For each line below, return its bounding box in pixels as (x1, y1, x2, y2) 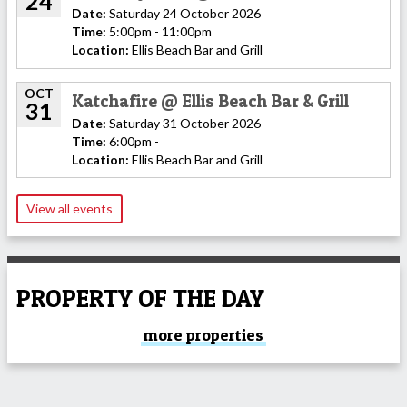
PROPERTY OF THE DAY (16, 283, 264, 313)
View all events (26, 201, 113, 217)
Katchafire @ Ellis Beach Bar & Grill (72, 89, 349, 112)
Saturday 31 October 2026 (106, 114, 261, 131)
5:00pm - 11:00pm (106, 24, 212, 40)
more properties (144, 325, 263, 345)
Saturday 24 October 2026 (106, 5, 261, 22)
